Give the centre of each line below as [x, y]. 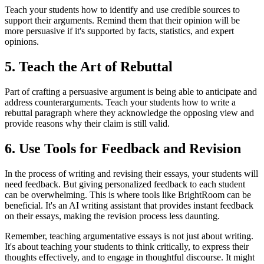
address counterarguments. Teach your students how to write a [120, 102]
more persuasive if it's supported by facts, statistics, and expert [119, 31]
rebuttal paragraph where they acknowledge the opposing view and [129, 113]
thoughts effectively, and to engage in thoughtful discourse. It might [130, 257]
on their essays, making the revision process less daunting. [112, 216]
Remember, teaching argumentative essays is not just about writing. [129, 236]
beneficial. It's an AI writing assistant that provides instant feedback [129, 205]
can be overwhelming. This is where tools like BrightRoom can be [128, 194]
